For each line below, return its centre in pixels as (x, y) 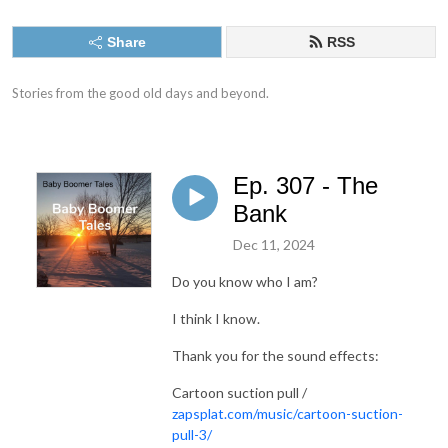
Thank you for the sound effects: (275, 355)
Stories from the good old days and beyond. (140, 93)
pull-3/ (192, 434)
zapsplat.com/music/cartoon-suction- (287, 413)
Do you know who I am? (245, 281)
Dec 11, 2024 (274, 244)
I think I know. (216, 318)
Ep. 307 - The (305, 185)
